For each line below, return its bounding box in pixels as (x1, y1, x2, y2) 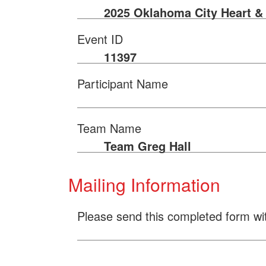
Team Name (77, 119, 141, 137)
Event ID (77, 30, 123, 47)
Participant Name (77, 75, 168, 92)
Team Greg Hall (104, 137, 191, 154)
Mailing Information (68, 172, 220, 197)
